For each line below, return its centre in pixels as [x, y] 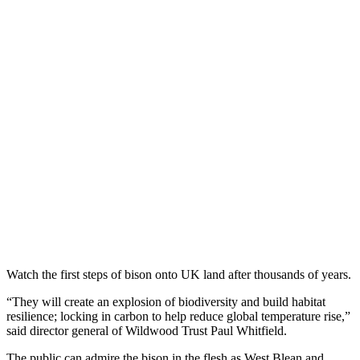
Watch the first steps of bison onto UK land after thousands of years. [179, 275]
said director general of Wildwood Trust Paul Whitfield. [147, 331]
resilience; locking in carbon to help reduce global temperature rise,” [178, 317]
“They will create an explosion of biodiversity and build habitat [166, 302]
